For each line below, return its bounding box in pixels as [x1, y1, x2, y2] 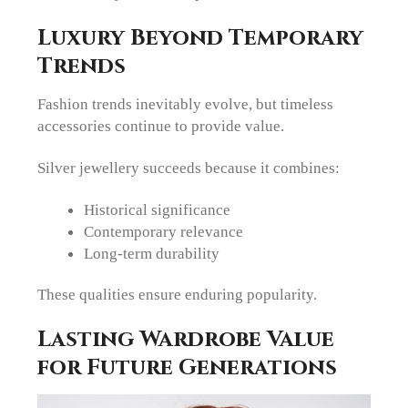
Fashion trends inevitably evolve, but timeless [37, 94, 334, 113]
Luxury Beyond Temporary [37, 22, 364, 53]
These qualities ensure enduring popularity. [37, 284, 318, 303]
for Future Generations [37, 352, 338, 383]
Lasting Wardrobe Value [37, 324, 335, 355]
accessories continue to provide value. [37, 116, 285, 135]
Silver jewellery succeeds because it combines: [37, 158, 341, 177]
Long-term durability [83, 244, 219, 263]
